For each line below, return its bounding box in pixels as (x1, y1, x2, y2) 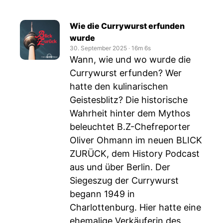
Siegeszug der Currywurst (70, 175, 179, 186)
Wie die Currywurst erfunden (70, 21, 185, 31)
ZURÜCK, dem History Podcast (70, 148, 200, 159)
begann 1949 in (70, 189, 135, 199)
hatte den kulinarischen (70, 81, 168, 92)
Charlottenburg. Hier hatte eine (70, 202, 201, 213)
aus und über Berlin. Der (70, 162, 170, 172)
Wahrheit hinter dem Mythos (70, 108, 190, 118)
